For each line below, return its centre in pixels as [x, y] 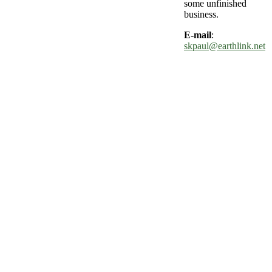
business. [201, 15]
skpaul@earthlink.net [225, 46]
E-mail [198, 35]
